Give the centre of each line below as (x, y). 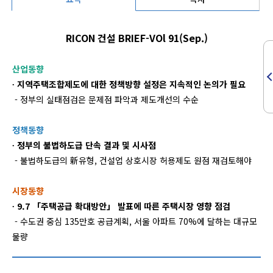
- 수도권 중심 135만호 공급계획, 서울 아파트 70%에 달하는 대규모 (135, 221)
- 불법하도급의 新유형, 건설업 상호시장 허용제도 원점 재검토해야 (132, 160)
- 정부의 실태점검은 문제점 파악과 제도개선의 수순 (105, 99)
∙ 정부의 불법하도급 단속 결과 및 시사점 (84, 145)
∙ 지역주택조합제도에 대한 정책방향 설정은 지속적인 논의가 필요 (129, 84)
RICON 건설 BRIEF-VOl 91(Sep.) (136, 38)
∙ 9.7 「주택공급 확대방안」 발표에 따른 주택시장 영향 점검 (121, 206)
